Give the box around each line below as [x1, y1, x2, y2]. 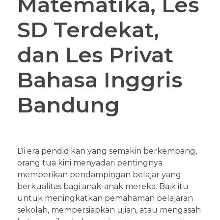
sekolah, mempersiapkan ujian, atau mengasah [17, 205, 201, 215]
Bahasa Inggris [17, 67, 183, 93]
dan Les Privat [17, 42, 173, 68]
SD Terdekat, [17, 17, 159, 43]
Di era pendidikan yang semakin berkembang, [17, 146, 197, 156]
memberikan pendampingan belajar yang [17, 170, 181, 180]
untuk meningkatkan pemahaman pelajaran [17, 193, 193, 203]
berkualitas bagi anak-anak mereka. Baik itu [17, 182, 189, 192]
